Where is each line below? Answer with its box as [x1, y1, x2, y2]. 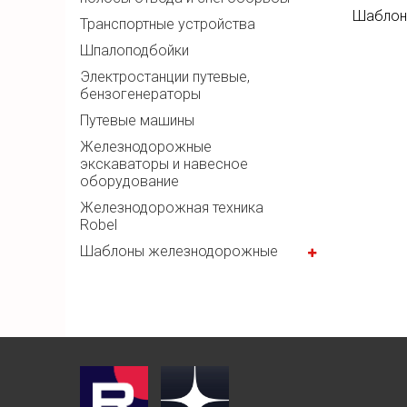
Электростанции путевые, [80, 68, 250, 86]
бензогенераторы [80, 85, 201, 104]
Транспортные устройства [80, 15, 255, 34]
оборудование [80, 173, 179, 191]
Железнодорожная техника [80, 199, 263, 217]
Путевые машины [80, 112, 194, 130]
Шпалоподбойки [80, 42, 189, 60]
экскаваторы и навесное [80, 155, 248, 174]
